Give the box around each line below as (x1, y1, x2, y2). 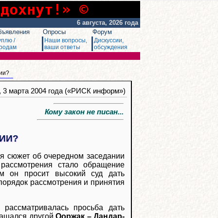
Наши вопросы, (44, 37, 87, 44)
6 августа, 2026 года (77, 19, 140, 26)
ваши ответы (44, 44, 80, 51)
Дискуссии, (94, 37, 124, 44)
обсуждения (94, 44, 127, 51)
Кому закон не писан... (37, 108, 124, 116)
